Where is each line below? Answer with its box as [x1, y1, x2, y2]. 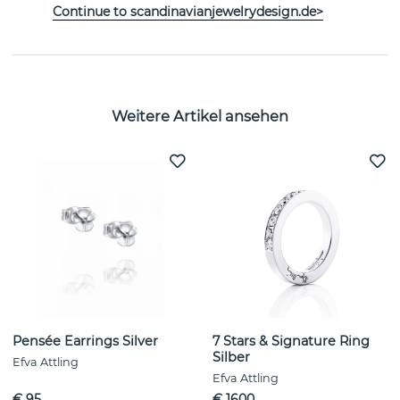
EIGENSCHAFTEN [25, 12, 133, 29]
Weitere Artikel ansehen [112, 106, 288, 125]
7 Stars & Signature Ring [212, 333, 370, 350]
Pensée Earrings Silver [12, 333, 158, 350]
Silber [212, 349, 250, 366]
